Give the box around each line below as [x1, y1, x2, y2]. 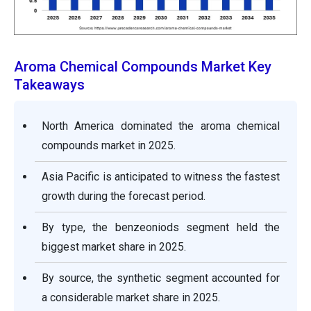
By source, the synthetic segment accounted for [42, 271, 280, 285]
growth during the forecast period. [42, 190, 205, 203]
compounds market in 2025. [42, 139, 176, 153]
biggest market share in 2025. [42, 240, 186, 254]
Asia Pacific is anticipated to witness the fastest [42, 170, 280, 184]
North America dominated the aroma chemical [42, 119, 280, 133]
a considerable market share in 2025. [42, 291, 220, 305]
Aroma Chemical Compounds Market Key [14, 58, 271, 76]
